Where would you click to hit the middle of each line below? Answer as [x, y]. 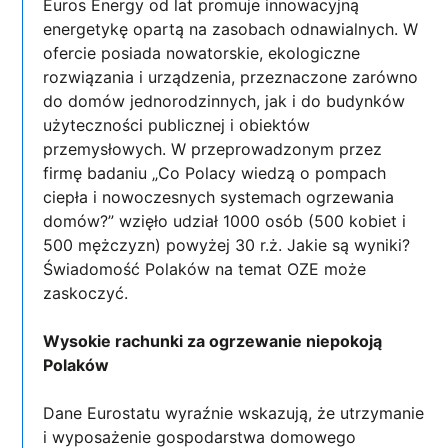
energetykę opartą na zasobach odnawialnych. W [231, 28]
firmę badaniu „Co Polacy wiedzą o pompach [215, 172]
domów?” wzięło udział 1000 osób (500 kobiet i [225, 220]
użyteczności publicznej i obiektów [177, 124]
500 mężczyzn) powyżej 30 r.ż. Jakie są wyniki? [227, 244]
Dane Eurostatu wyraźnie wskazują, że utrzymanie [234, 412]
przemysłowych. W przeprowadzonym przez [213, 148]
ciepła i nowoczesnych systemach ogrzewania [219, 196]
